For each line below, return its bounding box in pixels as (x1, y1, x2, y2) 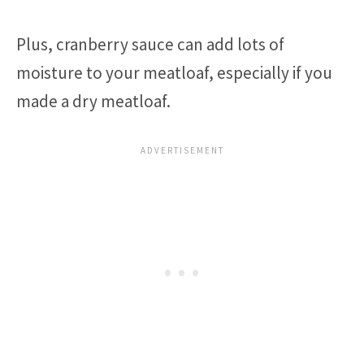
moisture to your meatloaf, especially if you (16, 61, 332, 84)
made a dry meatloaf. (16, 89, 171, 112)
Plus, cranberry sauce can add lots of (16, 32, 284, 55)
